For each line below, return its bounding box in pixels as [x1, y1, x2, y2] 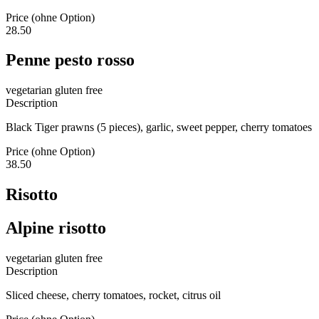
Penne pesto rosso [6, 51, 135, 70]
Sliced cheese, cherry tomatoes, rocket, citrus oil [6, 289, 221, 302]
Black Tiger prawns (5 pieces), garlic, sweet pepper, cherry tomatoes [6, 121, 312, 134]
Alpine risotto [6, 219, 106, 238]
